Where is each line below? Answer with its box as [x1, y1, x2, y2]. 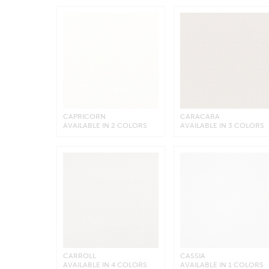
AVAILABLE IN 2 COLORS [62, 121, 147, 130]
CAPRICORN [62, 112, 106, 121]
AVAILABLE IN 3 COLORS [180, 121, 265, 130]
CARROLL [62, 252, 96, 261]
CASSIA [180, 252, 206, 261]
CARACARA [180, 112, 220, 121]
